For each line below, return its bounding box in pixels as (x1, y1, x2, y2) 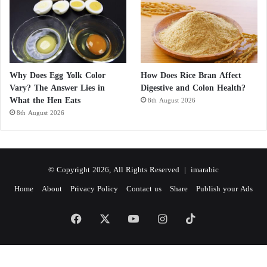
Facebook (82, 209, 123, 229)
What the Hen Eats (10, 92, 80, 109)
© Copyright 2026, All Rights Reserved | (48, 162, 191, 178)
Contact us (126, 181, 162, 197)
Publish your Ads (196, 181, 253, 197)
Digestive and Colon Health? (141, 80, 246, 97)
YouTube (139, 209, 178, 229)
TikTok (196, 209, 227, 229)
